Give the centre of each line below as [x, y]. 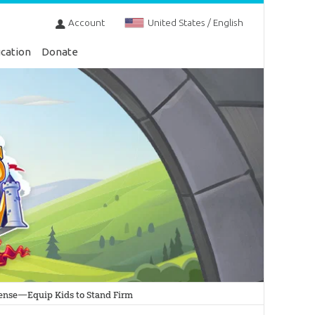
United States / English [195, 23]
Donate [60, 52]
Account [86, 23]
